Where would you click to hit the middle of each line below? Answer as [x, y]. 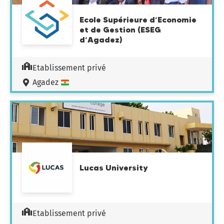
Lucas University [113, 167]
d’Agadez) [101, 39]
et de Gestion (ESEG [120, 29]
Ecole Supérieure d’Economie [138, 19]
